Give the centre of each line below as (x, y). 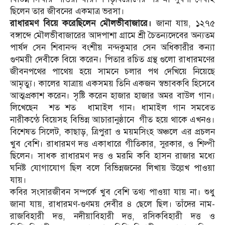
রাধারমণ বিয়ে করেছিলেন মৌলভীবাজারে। (81, 24)
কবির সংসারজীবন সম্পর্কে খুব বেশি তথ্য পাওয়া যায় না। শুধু (113, 192)
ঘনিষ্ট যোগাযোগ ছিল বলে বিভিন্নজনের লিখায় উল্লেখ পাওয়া (113, 168)
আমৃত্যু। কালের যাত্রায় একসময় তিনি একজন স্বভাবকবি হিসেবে (113, 84)
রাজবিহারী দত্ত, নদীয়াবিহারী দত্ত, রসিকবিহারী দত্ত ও (113, 216)
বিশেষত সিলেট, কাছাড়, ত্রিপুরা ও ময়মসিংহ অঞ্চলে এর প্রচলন (113, 132)
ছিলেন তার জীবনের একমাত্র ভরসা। (67, 12)
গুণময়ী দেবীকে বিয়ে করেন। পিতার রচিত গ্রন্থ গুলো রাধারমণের (113, 60)
